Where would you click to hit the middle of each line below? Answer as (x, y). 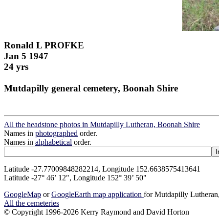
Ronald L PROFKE (44, 45)
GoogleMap (22, 195)
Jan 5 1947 (26, 56)
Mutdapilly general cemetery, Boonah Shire (91, 88)
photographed (56, 133)
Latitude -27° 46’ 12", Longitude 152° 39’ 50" (75, 178)
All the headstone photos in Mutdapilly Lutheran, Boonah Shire (102, 125)
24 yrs (16, 66)
